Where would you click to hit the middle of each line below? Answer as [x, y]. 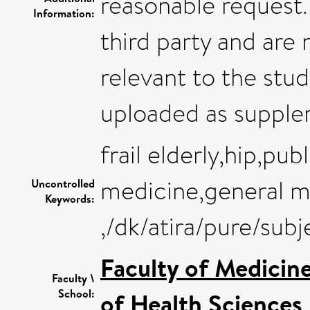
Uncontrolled [63, 183]
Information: [64, 13]
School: [76, 293]
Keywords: [70, 198]
